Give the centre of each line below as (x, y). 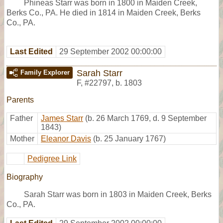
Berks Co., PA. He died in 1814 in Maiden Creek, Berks (104, 12)
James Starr (62, 118)
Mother (22, 138)
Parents (20, 100)
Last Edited (31, 51)
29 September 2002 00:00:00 (111, 51)
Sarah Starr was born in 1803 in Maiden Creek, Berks (118, 194)
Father (21, 118)
